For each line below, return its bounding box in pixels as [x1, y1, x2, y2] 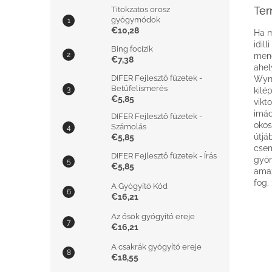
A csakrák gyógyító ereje [111, 242, 202, 251]
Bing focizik [111, 44, 153, 53]
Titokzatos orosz [111, 5, 170, 14]
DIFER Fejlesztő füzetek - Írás [111, 151, 217, 160]
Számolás [111, 122, 146, 131]
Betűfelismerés [111, 84, 168, 93]
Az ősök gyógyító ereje [111, 212, 195, 221]
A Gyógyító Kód [111, 182, 168, 191]
